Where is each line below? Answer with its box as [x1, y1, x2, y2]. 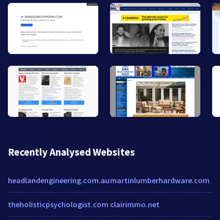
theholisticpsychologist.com [8, 199, 109, 209]
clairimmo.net [110, 199, 160, 209]
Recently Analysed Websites [8, 145, 135, 159]
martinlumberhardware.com [110, 175, 210, 185]
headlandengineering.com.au [8, 175, 110, 185]
